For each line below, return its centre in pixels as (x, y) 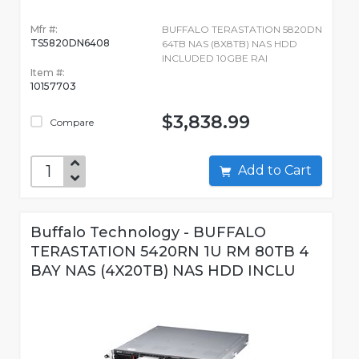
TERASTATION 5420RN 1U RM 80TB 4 (170, 252)
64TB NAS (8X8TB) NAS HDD (229, 44)
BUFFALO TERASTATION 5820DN (242, 30)
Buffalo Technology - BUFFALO (148, 233)
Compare (71, 123)
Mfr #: (44, 30)
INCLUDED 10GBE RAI (214, 58)
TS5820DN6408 (70, 43)
